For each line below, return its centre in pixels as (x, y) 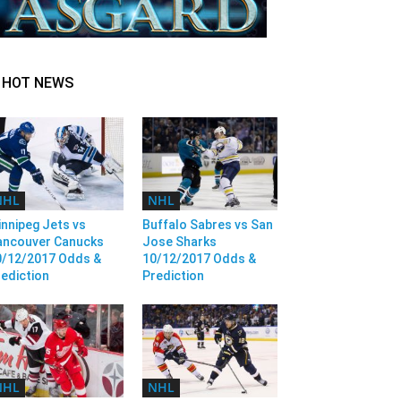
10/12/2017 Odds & (199, 259)
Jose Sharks (179, 242)
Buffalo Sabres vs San (207, 225)
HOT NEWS (38, 83)
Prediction (173, 276)
